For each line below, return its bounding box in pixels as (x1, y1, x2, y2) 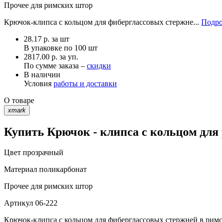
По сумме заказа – (24, 61, 87, 70)
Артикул (4, 199, 33, 208)
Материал (4, 165, 37, 174)
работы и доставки (54, 79, 117, 88)
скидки (87, 61, 111, 70)
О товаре (4, 96, 34, 105)
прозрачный (21, 148, 63, 157)
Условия (24, 79, 54, 88)
